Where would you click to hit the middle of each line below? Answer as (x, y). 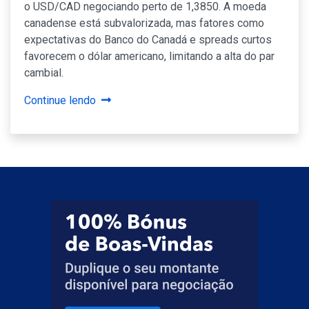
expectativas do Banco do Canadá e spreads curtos (148, 39)
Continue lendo (60, 100)
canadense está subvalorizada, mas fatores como (144, 23)
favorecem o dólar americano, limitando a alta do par (149, 56)
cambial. (44, 72)
